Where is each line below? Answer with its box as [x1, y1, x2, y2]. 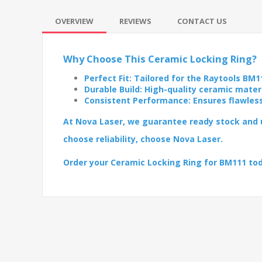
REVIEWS [119, 15, 151, 26]
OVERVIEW [55, 15, 94, 26]
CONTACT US [177, 15, 227, 26]
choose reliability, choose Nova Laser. [63, 133, 223, 144]
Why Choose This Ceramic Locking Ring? [63, 52, 257, 65]
